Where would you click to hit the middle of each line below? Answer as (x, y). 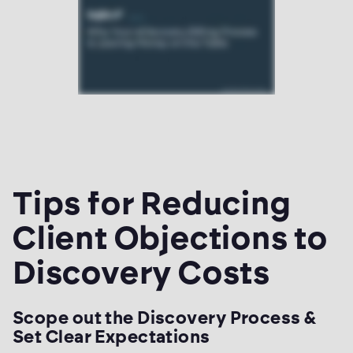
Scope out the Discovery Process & (165, 318)
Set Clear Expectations (111, 337)
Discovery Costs (141, 273)
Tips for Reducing (152, 204)
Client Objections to (170, 238)
